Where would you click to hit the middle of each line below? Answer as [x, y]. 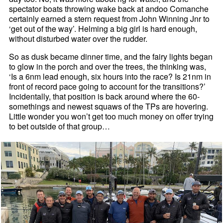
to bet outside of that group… [60, 126]
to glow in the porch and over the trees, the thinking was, [108, 67]
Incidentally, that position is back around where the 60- [105, 97]
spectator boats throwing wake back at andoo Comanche [109, 9]
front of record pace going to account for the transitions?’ [108, 87]
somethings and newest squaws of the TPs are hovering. [109, 107]
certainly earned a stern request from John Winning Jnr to [110, 19]
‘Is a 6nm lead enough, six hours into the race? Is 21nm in [110, 77]
